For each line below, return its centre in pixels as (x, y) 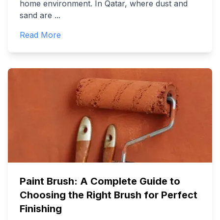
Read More (40, 35)
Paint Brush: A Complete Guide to (100, 181)
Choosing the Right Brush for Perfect (109, 195)
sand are (36, 15)
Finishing (41, 209)
